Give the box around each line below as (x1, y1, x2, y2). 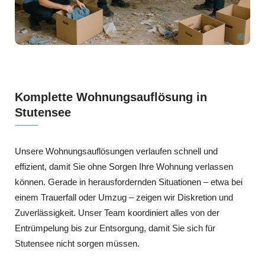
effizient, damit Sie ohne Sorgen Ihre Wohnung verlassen (15, 161, 233, 172)
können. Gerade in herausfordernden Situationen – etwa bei (15, 176, 243, 187)
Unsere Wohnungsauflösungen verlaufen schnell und (15, 146, 218, 156)
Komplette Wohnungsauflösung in (15, 90, 207, 104)
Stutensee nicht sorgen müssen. (15, 238, 140, 248)
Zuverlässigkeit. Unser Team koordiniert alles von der (15, 207, 219, 218)
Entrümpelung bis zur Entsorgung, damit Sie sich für (15, 222, 215, 233)
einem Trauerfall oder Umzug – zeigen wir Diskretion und (15, 192, 233, 202)
